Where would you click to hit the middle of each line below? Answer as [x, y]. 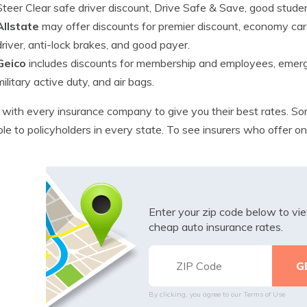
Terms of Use [264, 294]
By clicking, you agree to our [196, 294]
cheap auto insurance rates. [216, 226]
